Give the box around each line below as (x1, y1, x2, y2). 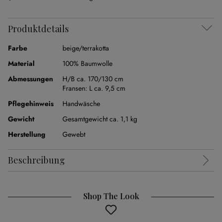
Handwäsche (62, 99, 100, 109)
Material (8, 58, 35, 68)
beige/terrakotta (62, 43, 109, 53)
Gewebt (62, 129, 85, 139)
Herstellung (8, 129, 46, 139)
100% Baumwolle (62, 58, 112, 68)
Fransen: (62, 83, 89, 93)
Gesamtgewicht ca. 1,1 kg (62, 114, 137, 124)
